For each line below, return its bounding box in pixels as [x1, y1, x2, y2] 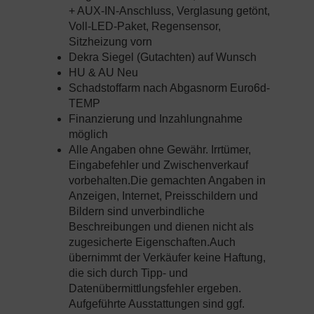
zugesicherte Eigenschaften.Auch [69, 236, 235, 249]
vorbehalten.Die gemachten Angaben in [69, 175, 266, 187]
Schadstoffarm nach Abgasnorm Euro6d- [69, 82, 270, 95]
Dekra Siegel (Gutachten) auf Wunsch [69, 51, 257, 64]
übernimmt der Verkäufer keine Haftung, [69, 252, 266, 264]
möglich [69, 128, 108, 141]
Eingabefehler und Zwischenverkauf [69, 159, 248, 172]
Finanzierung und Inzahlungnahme [69, 113, 243, 125]
